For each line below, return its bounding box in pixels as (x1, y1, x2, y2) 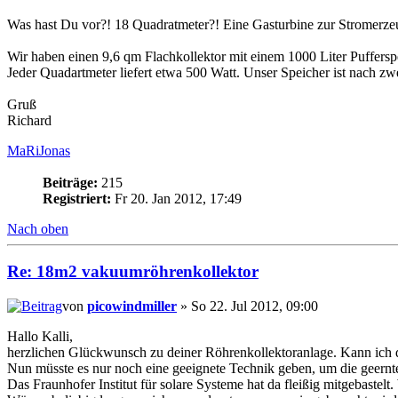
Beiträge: (43, 174, 98, 190)
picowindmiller (87, 298, 177, 314)
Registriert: (43, 190, 111, 206)
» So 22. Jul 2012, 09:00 (177, 298, 318, 314)
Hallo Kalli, (7, 329, 73, 345)
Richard (7, 112, 52, 128)
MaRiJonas (7, 142, 70, 158)
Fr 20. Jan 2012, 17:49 (111, 190, 242, 206)
